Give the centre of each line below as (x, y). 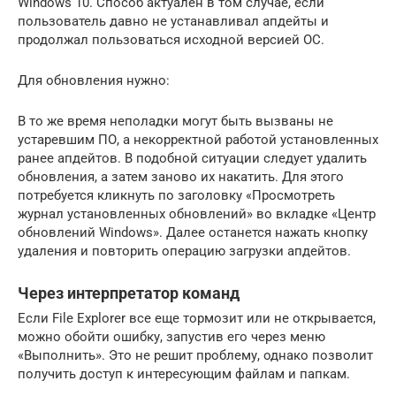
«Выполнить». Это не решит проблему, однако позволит (195, 355)
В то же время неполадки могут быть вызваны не (175, 121)
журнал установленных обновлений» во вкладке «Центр (197, 214)
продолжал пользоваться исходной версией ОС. (171, 40)
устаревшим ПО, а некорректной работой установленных (198, 140)
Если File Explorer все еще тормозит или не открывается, (197, 318)
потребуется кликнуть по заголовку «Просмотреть (176, 195)
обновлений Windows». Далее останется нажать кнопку (193, 232)
